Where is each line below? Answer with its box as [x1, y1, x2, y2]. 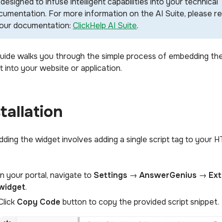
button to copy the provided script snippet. [60, 197, 219, 208]
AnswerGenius [139, 170, 197, 180]
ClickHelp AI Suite [73, 20, 137, 31]
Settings [94, 170, 127, 180]
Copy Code [17, 197, 60, 208]
